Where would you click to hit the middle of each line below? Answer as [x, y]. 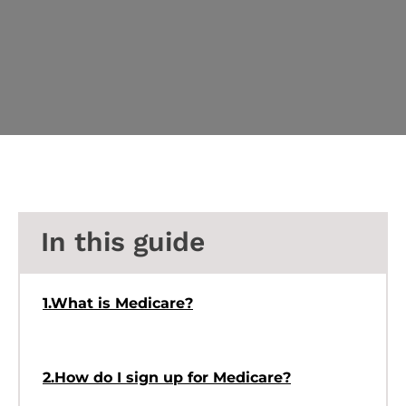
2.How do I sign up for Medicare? [167, 377]
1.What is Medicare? [118, 303]
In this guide [123, 241]
